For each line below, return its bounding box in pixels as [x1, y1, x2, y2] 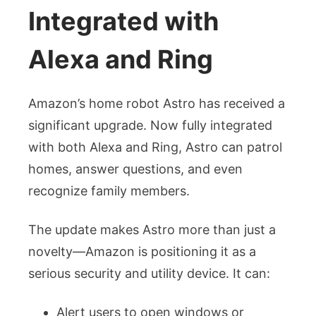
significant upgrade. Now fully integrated [28, 117, 272, 133]
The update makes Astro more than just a [28, 221, 276, 237]
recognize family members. [28, 183, 190, 198]
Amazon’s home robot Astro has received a [28, 95, 285, 111]
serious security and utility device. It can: [28, 265, 270, 281]
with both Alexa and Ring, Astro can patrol [28, 139, 282, 154]
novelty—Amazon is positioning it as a [28, 243, 256, 259]
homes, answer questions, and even [28, 161, 243, 176]
